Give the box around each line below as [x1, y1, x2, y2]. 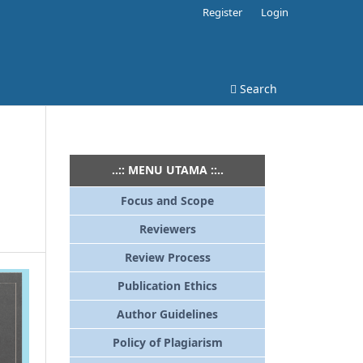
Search [237, 80, 277, 96]
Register [203, 4, 243, 19]
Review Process [124, 249, 211, 265]
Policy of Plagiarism [112, 334, 223, 350]
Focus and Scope [121, 192, 214, 208]
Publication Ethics [117, 277, 217, 293]
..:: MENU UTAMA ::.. [111, 161, 224, 177]
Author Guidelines [117, 305, 218, 322]
